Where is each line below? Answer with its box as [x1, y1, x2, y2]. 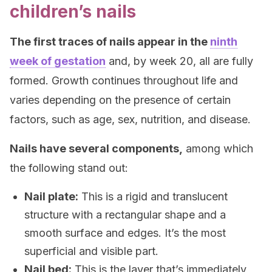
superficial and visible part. [24, 245, 158, 257]
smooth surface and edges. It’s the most [24, 226, 226, 239]
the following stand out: [10, 161, 128, 174]
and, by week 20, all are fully [106, 55, 253, 67]
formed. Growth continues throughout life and [10, 74, 238, 87]
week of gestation [10, 55, 106, 67]
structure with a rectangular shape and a [24, 208, 226, 221]
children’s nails [10, 1, 136, 22]
